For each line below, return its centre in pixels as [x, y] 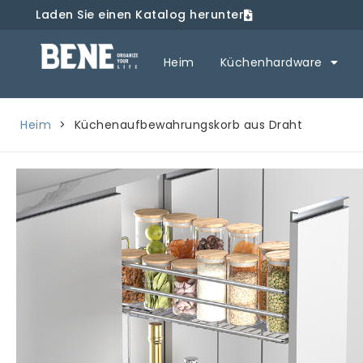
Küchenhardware [271, 62]
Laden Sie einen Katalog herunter [140, 15]
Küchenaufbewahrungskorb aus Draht [188, 124]
